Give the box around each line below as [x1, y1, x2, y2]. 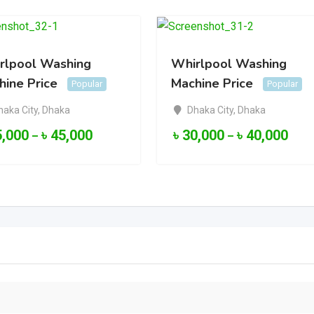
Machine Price [171, 75, 254, 93]
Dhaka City [186, 104, 233, 116]
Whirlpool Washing [171, 55, 287, 73]
